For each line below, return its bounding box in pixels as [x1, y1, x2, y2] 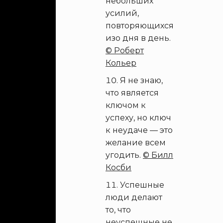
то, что [106, 205, 131, 215]
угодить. [106, 150, 143, 160]
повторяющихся [106, 21, 174, 30]
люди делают [106, 193, 162, 202]
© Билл [143, 150, 173, 160]
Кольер [106, 58, 136, 68]
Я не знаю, [120, 76, 163, 85]
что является [106, 88, 159, 98]
